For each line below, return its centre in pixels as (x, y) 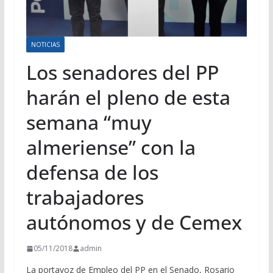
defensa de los (92, 172)
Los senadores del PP (122, 73)
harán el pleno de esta (128, 97)
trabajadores (85, 197)
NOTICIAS (45, 45)
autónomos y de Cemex (134, 222)
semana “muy (89, 122)
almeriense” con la (111, 147)
